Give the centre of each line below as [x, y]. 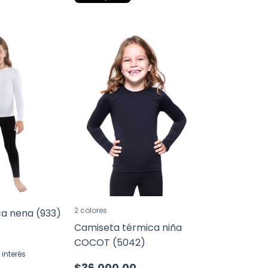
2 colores [90, 211]
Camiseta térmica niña [128, 228]
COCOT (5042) [109, 243]
